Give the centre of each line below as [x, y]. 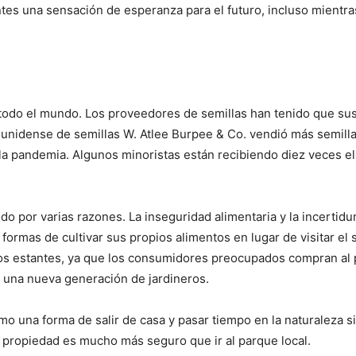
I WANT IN [168, 302]
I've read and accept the [83, 340]
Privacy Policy [177, 340]
